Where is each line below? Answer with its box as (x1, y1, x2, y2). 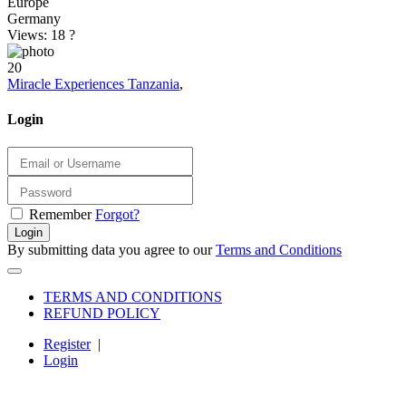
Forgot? (95, 206, 140, 222)
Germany (7, 10, 61, 26)
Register (43, 335, 91, 352)
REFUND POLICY (43, 304, 160, 321)
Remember (29, 206, 92, 222)
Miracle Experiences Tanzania (7, 75, 179, 92)
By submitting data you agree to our (7, 241, 216, 257)
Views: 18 (7, 26, 69, 43)
